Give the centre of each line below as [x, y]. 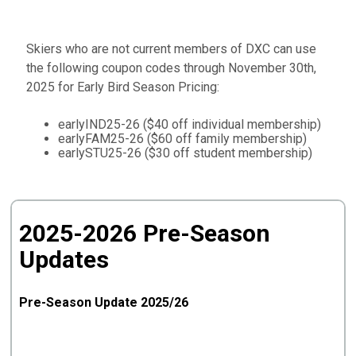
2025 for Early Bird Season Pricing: [147, 87]
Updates [64, 259]
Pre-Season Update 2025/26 [104, 302]
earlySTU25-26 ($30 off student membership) [186, 153]
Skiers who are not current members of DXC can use [172, 48]
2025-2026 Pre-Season [145, 233]
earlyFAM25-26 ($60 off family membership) [183, 138]
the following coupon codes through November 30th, [172, 68]
